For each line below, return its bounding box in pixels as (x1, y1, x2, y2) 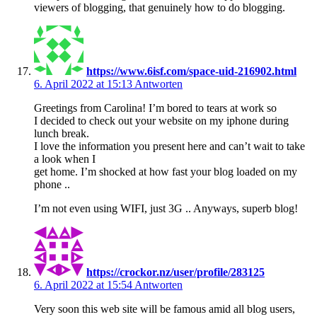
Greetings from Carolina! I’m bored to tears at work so (34, 101, 277, 114)
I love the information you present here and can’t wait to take (34, 139, 305, 152)
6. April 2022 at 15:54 (34, 278, 134, 291)
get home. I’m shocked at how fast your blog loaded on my (34, 165, 297, 178)
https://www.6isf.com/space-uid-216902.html (86, 64, 296, 77)
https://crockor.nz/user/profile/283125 (86, 265, 265, 278)
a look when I (34, 152, 96, 165)
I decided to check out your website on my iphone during (34, 114, 289, 127)
